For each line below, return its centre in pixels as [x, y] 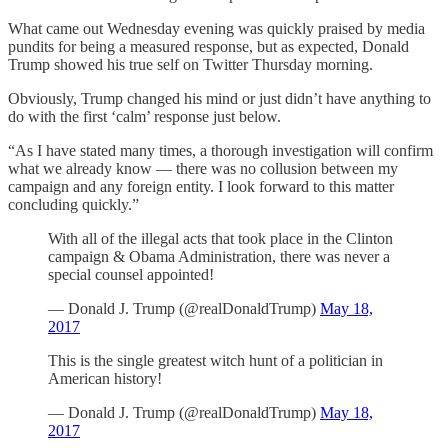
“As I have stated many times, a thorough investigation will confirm [220, 150]
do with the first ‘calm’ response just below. [144, 116]
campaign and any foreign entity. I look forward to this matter [201, 186]
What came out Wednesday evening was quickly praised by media [216, 28]
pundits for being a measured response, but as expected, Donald [208, 46]
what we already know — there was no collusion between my [203, 168]
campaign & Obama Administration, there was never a [219, 256]
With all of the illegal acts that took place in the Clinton [220, 238]
